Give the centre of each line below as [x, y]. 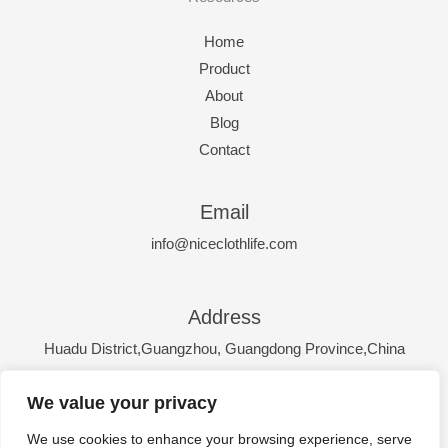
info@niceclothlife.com [224, 243]
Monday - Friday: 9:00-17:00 [224, 437]
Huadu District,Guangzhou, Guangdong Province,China [224, 348]
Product [224, 68]
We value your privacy [122, 403]
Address [224, 316]
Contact [224, 149]
